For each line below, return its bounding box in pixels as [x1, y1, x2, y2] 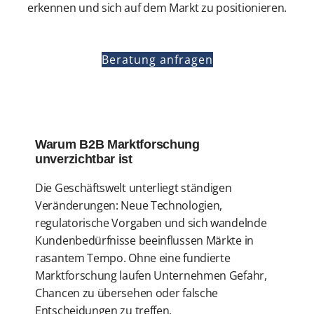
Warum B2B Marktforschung [35, 137, 200, 152]
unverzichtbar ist [35, 152, 132, 167]
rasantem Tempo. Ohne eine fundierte [35, 250, 231, 266]
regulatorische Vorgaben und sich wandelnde [35, 215, 267, 231]
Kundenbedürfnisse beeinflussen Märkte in [35, 233, 254, 249]
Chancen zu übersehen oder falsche [35, 285, 219, 301]
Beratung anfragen [101, 52, 213, 68]
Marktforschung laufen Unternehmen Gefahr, [35, 268, 267, 284]
